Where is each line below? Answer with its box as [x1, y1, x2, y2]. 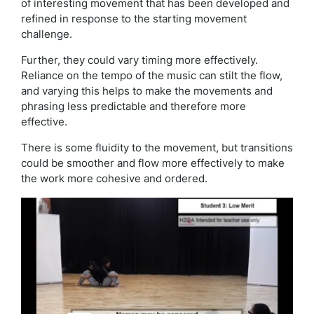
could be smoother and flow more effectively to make [21, 156, 285, 170]
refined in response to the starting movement [21, 12, 247, 26]
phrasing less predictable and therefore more [21, 100, 246, 114]
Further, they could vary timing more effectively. [21, 53, 258, 67]
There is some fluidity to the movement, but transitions [21, 141, 293, 155]
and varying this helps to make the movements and [21, 84, 273, 98]
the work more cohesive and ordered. [21, 172, 207, 186]
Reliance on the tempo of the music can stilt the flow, [21, 69, 282, 83]
